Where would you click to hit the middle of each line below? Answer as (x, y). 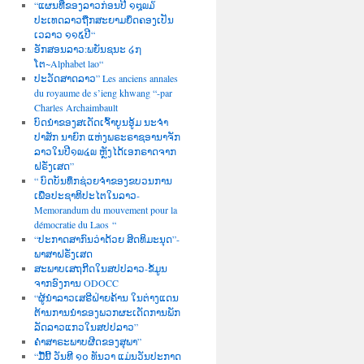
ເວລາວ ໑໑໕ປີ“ (64, 34)
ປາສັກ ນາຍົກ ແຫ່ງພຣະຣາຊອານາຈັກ (107, 136)
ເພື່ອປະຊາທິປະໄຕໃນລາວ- (87, 195)
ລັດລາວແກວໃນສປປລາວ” (86, 327)
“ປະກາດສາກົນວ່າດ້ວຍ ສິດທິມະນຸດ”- (106, 239)
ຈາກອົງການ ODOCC (76, 283)
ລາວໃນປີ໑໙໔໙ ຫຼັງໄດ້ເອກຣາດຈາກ (105, 151)
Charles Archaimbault (76, 107)
